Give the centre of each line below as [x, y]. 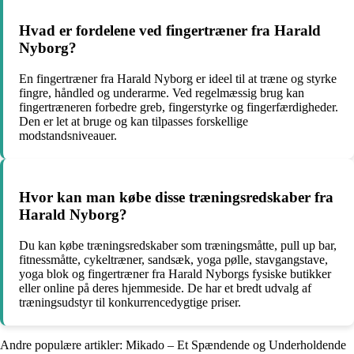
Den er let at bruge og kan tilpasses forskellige [134, 121]
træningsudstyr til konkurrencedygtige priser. [130, 303]
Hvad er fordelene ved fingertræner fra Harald [170, 31]
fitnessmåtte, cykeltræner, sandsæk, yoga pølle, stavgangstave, [173, 260]
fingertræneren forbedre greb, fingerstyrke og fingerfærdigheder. [179, 107]
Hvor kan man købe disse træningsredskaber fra [176, 198]
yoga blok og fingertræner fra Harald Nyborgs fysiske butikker [175, 274]
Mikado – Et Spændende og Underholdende [236, 345]
